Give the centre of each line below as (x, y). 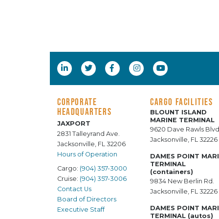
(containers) (172, 172)
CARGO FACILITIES (182, 102)
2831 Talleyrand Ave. (88, 134)
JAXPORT (74, 124)
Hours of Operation (87, 154)
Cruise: (68, 179)
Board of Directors (87, 199)
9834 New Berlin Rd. (182, 181)
